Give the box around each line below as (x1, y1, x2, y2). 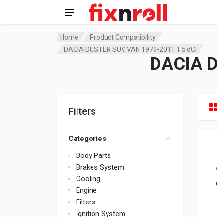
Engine (76, 186, 97, 195)
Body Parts (76, 151, 111, 160)
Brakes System (76, 163, 124, 171)
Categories (68, 134, 106, 143)
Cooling (76, 174, 100, 183)
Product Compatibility (90, 33, 156, 41)
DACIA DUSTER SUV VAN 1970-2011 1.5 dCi (64, 45, 197, 53)
